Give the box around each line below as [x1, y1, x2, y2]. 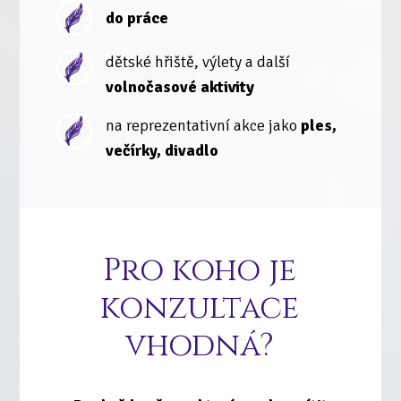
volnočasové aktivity [105, 77, 254, 98]
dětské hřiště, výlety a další [105, 52, 290, 73]
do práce [105, 8, 168, 29]
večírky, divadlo [105, 141, 218, 161]
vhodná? [125, 325, 275, 368]
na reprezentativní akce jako [105, 115, 301, 136]
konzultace [100, 287, 300, 330]
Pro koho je [103, 250, 297, 293]
